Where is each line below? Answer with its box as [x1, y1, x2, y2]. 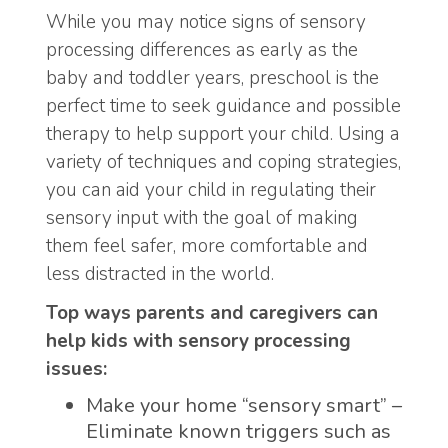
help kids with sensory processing [46, 327, 351, 354]
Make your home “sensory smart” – [86, 392, 402, 420]
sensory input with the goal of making [46, 205, 358, 232]
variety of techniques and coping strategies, [46, 149, 401, 176]
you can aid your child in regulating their [46, 177, 376, 204]
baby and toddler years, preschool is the [46, 65, 379, 92]
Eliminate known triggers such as [86, 418, 391, 446]
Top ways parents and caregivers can [46, 299, 378, 326]
